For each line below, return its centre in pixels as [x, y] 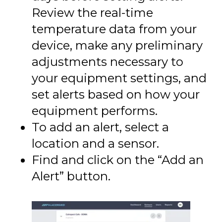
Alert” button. [71, 176]
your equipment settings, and [119, 78]
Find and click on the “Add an [118, 160]
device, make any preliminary [117, 46]
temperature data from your [114, 29]
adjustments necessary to [108, 62]
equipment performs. [95, 111]
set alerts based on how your [116, 95]
